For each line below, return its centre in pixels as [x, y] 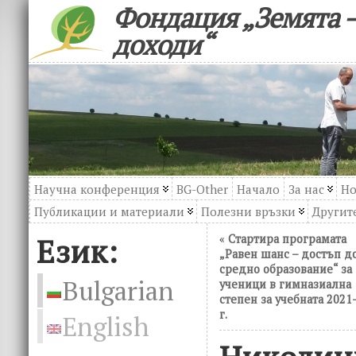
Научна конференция [97, 189]
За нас [306, 189]
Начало [258, 189]
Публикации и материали [109, 211]
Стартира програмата [287, 239]
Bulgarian [118, 290]
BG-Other [202, 189]
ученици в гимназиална [285, 284]
